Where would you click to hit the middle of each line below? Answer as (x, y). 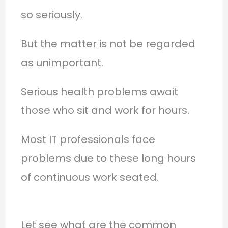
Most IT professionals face (88, 139)
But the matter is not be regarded (108, 44)
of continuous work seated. (90, 177)
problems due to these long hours (108, 158)
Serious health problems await (99, 91)
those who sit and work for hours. (105, 110)
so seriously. (51, 15)
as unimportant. (62, 62)
